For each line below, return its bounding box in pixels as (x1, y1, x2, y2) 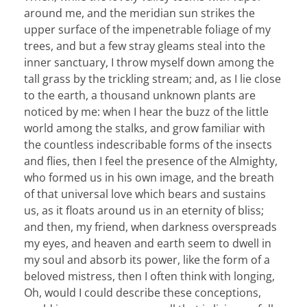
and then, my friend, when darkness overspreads (24, 219, 277, 235)
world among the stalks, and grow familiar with (24, 121, 265, 136)
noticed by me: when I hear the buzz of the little (24, 104, 269, 120)
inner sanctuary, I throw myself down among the (24, 55, 274, 71)
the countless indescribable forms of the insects (24, 137, 272, 153)
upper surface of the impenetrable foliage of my (24, 22, 271, 38)
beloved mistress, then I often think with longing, (24, 269, 275, 284)
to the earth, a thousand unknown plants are (24, 88, 256, 103)
